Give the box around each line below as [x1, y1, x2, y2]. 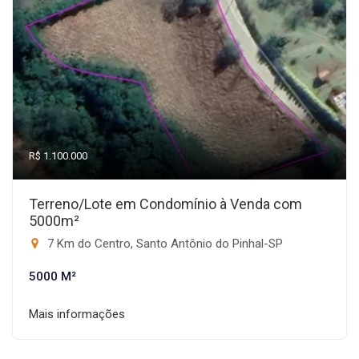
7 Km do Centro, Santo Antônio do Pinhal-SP [44, 236, 283, 251]
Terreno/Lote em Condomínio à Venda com [29, 196, 302, 212]
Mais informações [29, 307, 125, 321]
